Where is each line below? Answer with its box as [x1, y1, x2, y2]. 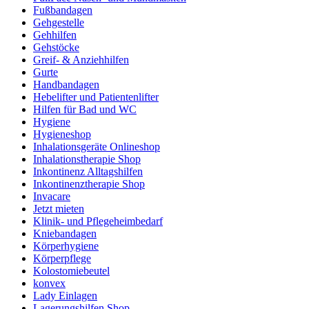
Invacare [33, 190, 70, 202]
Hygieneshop [33, 128, 91, 140]
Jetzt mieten [33, 203, 84, 215]
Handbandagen [33, 79, 99, 90]
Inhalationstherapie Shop [33, 153, 141, 165]
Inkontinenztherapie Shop [33, 178, 145, 190]
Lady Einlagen [33, 290, 97, 301]
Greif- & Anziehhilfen [33, 54, 129, 66]
